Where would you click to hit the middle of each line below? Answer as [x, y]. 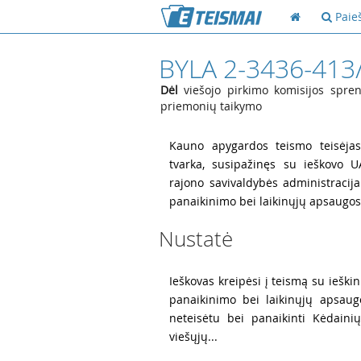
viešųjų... [193, 336]
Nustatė [196, 239]
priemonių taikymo [211, 106]
